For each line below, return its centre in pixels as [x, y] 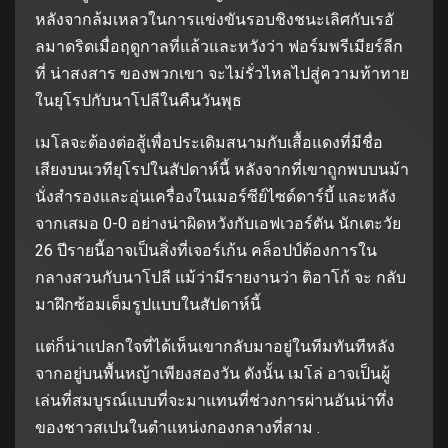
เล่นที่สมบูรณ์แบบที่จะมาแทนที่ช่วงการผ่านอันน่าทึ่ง [214, 400]
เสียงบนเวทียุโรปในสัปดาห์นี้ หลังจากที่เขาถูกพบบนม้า [222, 169]
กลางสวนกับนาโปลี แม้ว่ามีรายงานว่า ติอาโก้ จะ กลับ [220, 277]
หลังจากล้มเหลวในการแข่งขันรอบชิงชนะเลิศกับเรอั [214, 19]
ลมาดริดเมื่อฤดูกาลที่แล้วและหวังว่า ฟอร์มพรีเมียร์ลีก [219, 46]
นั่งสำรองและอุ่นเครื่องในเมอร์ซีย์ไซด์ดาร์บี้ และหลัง [215, 196]
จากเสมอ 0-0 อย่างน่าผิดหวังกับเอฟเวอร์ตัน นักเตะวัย [218, 223]
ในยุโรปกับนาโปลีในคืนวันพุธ [138, 100]
